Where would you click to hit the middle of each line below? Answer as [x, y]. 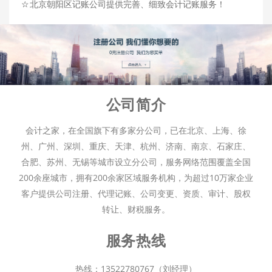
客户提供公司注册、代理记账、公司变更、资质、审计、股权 [136, 194]
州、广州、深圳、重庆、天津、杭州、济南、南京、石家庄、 [136, 146]
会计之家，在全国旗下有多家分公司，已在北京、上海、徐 [136, 131]
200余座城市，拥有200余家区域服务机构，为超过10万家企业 [136, 178]
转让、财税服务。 [136, 209]
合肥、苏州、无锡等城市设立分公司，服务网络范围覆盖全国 [136, 162]
